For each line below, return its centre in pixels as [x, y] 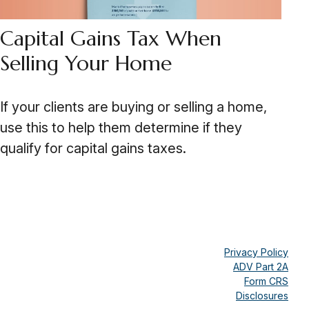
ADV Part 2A [261, 267]
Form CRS [266, 281]
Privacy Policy [256, 252]
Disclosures [262, 296]
